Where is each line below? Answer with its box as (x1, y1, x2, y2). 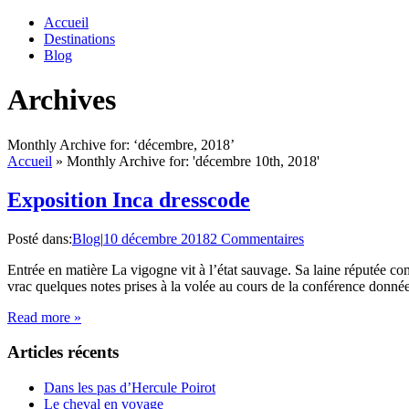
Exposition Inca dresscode (7, 187, 250, 212)
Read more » (7, 309, 81, 325)
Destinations (44, 31, 115, 47)
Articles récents (7, 342, 119, 362)
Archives (7, 83, 116, 117)
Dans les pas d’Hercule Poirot (44, 380, 215, 396)
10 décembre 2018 (103, 230, 210, 246)
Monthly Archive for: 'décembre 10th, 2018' (67, 152, 320, 169)
